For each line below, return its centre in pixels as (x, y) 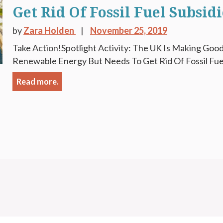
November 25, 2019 (129, 30)
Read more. (37, 81)
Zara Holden (50, 30)
